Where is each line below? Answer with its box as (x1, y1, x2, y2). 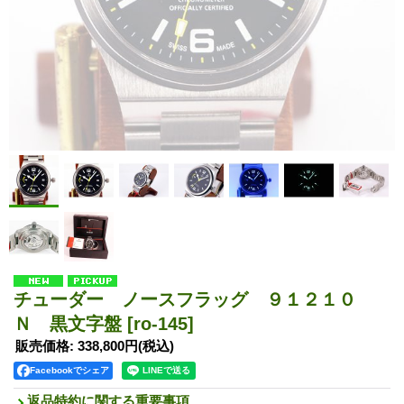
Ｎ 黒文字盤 (14, 313, 127, 334)
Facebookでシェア (30, 364, 109, 375)
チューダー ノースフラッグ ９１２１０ (14, 289, 356, 309)
